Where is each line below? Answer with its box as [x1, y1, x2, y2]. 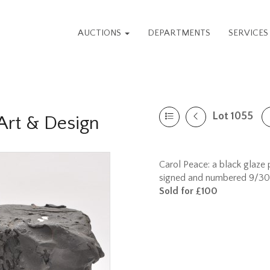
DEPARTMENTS [148, 28, 211, 38]
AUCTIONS [78, 28, 124, 38]
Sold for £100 [159, 186, 218, 196]
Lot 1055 [212, 110, 253, 122]
